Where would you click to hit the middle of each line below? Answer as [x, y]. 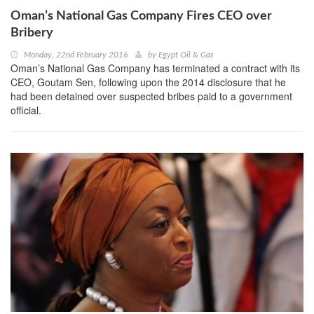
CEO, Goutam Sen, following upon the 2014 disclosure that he [148, 82]
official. [26, 110]
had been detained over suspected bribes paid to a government [151, 96]
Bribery [32, 33]
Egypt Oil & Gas [186, 55]
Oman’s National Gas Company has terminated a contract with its [155, 68]
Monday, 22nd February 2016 [76, 55]
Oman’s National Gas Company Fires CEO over [141, 16]
